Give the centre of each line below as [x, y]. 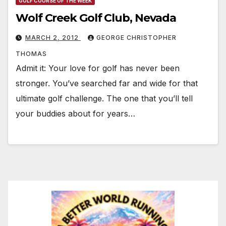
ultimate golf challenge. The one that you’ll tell [104, 99]
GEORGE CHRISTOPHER [136, 38]
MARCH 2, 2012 [53, 38]
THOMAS [31, 54]
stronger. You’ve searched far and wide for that [107, 83]
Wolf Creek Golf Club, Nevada [96, 18]
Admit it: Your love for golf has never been [98, 68]
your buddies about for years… [75, 114]
